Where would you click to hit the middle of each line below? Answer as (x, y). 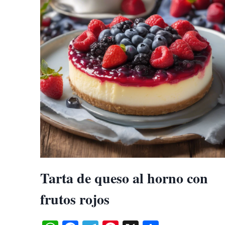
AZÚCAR (105, 11)
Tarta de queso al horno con (124, 178)
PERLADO (107, 24)
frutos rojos (75, 199)
